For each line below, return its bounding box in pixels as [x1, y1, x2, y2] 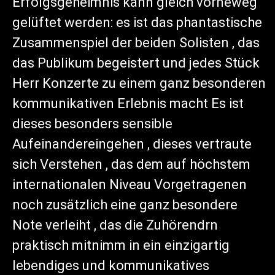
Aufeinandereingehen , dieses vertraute [12, 136, 252, 152]
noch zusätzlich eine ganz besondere [12, 197, 238, 213]
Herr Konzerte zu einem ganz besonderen [12, 76, 266, 91]
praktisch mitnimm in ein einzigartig [12, 238, 230, 254]
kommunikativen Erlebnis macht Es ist [12, 96, 244, 112]
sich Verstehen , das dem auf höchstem [12, 157, 250, 172]
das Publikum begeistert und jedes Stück [12, 55, 260, 71]
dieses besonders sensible [12, 116, 172, 132]
